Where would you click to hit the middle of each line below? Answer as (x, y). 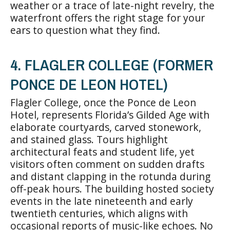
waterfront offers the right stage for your (108, 17)
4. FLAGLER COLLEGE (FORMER (112, 64)
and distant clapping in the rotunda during (110, 176)
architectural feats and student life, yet (102, 151)
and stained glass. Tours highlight (89, 139)
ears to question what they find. (85, 30)
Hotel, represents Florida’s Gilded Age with (110, 114)
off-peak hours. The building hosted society (112, 188)
